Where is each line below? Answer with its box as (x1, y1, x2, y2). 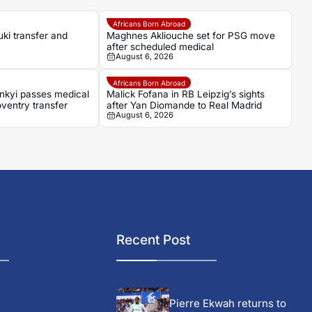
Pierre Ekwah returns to (169, 297, 286, 311)
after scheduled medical (107, 41, 214, 53)
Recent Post (116, 232, 191, 249)
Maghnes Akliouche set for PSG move (107, 30, 276, 42)
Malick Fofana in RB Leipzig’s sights (107, 88, 265, 100)
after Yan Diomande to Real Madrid (107, 100, 263, 111)
